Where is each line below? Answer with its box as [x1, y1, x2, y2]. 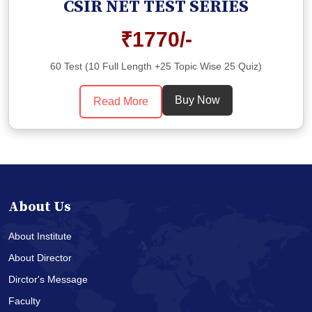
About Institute [8, 231, 72, 242]
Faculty [8, 295, 40, 307]
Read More [93, 95, 148, 108]
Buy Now [175, 94, 220, 107]
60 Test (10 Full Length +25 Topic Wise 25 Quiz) [50, 61, 262, 72]
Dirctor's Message [8, 274, 88, 286]
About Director [8, 252, 72, 264]
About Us [8, 198, 71, 217]
